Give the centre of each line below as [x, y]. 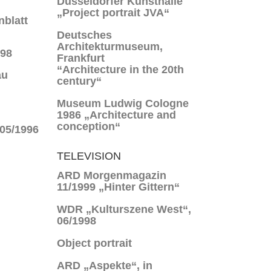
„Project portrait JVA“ [113, 13]
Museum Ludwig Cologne [123, 103]
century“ [80, 81]
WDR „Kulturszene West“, [124, 209]
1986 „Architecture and [117, 115]
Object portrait [95, 243]
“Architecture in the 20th [121, 70]
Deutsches [85, 35]
